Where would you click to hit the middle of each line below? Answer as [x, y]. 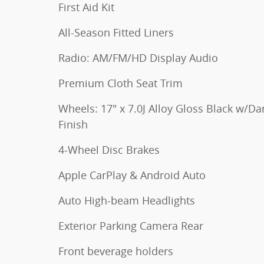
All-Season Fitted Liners [116, 32]
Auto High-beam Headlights [127, 200]
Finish [73, 124]
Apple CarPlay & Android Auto [132, 175]
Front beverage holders [116, 251]
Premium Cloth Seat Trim [121, 83]
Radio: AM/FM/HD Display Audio [138, 58]
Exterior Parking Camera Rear [131, 226]
